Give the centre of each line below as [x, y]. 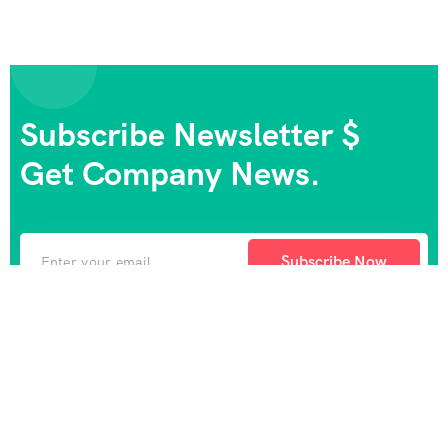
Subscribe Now [334, 261]
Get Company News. [170, 173]
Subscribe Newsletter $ [190, 134]
